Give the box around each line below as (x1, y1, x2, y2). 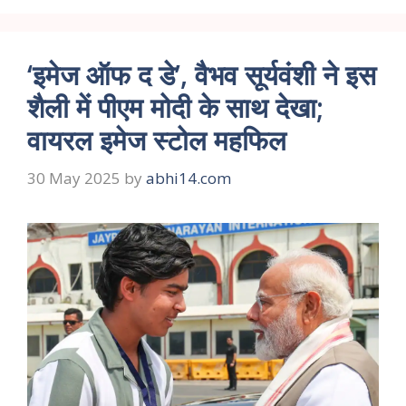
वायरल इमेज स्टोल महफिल (27, 121, 286, 159)
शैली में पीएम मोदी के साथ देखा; (27, 89, 324, 127)
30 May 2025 (27, 167, 121, 188)
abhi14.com (146, 167, 231, 188)
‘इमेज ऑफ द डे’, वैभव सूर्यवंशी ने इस (27, 56, 376, 94)
